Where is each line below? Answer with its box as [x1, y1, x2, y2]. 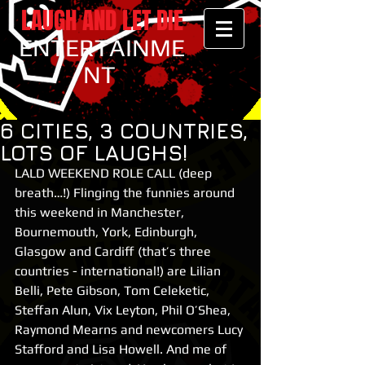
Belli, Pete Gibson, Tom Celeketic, [15, 283, 213, 298]
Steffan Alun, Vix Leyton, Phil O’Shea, [15, 302, 234, 318]
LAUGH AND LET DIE [20, 3, 183, 38]
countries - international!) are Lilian [15, 263, 224, 279]
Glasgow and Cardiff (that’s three [15, 244, 214, 259]
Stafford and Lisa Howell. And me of [15, 341, 230, 357]
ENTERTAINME [19, 33, 185, 62]
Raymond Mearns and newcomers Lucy [15, 322, 246, 337]
